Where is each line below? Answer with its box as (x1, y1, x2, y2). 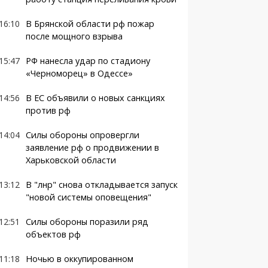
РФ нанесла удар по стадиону (25, 55, 150, 66)
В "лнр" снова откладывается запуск (25, 179, 178, 190)
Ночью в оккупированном (25, 253, 133, 264)
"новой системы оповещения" (25, 191, 151, 203)
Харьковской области (25, 154, 116, 166)
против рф (25, 105, 71, 116)
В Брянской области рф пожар (25, 18, 154, 29)
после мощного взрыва (25, 31, 123, 42)
